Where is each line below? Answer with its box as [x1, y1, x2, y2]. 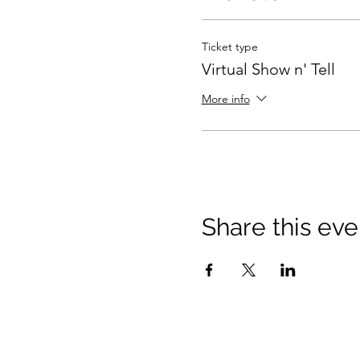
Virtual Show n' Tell [201, 59, 335, 79]
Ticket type [201, 39, 258, 54]
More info [201, 92, 250, 107]
